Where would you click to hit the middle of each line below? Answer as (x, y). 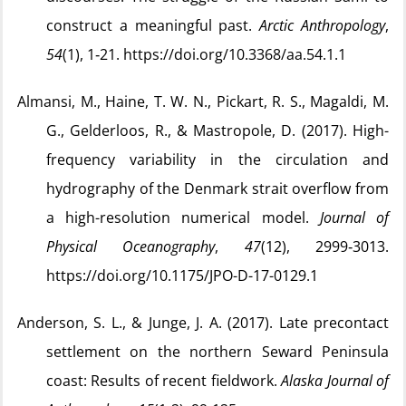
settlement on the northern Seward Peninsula (217, 352)
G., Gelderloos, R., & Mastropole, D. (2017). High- (217, 130)
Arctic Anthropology (323, 25)
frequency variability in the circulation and (217, 159)
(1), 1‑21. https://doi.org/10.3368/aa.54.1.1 (204, 54)
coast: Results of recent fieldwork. (164, 381)
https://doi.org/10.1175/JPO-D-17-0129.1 (182, 275)
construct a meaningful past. (153, 25)
